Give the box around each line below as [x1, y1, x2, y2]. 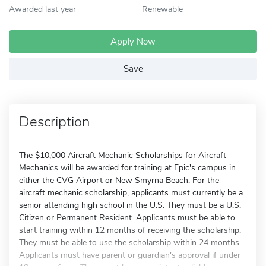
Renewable [142, 3, 183, 15]
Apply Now [110, 36, 156, 47]
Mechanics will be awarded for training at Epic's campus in [19, 162, 236, 173]
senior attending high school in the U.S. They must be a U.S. [19, 199, 241, 211]
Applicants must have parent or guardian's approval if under [19, 249, 240, 261]
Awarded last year [9, 3, 76, 15]
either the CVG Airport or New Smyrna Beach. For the [19, 175, 219, 186]
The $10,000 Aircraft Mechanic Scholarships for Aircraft [19, 150, 226, 161]
